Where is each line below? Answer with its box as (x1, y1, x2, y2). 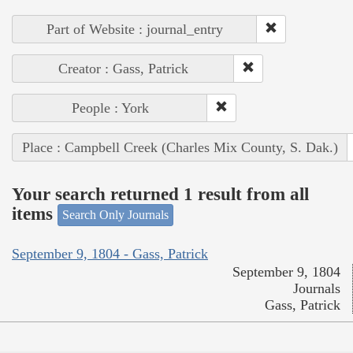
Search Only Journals (62, 208, 169, 222)
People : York (71, 100, 149, 117)
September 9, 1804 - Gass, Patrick (12, 245, 208, 262)
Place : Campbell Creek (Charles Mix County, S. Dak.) (22, 139, 338, 156)
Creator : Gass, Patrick (58, 61, 188, 77)
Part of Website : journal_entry (46, 21, 223, 38)
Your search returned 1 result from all (12, 184, 309, 204)
